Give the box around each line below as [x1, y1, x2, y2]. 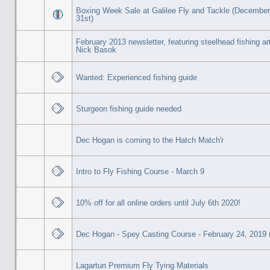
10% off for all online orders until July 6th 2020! [75, 198, 240, 207]
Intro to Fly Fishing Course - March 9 [75, 166, 204, 176]
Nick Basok [75, 45, 116, 54]
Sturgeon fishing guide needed [75, 104, 181, 113]
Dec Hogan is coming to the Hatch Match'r [75, 135, 224, 145]
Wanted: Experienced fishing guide [75, 72, 197, 82]
